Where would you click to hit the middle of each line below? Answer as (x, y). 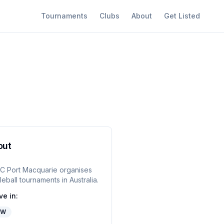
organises (74, 170)
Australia (83, 180)
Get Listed (182, 16)
